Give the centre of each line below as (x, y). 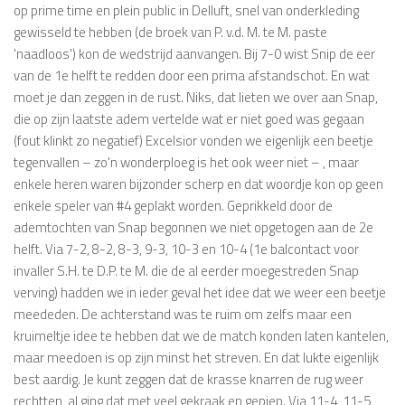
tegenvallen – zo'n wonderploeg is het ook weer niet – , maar (186, 163)
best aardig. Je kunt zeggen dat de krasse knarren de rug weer (188, 380)
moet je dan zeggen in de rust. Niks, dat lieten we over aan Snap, (196, 98)
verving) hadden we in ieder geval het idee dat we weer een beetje (200, 293)
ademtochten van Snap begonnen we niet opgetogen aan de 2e (193, 228)
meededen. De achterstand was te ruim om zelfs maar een (183, 315)
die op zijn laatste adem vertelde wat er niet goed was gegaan (189, 119)
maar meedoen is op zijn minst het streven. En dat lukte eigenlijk (196, 358)
